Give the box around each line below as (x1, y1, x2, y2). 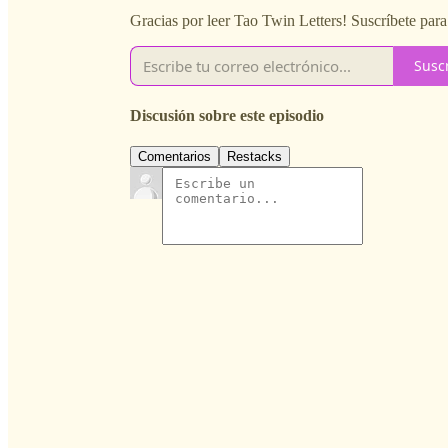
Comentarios (138, 149, 211, 165)
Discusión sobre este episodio (130, 107, 324, 125)
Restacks (227, 149, 282, 165)
